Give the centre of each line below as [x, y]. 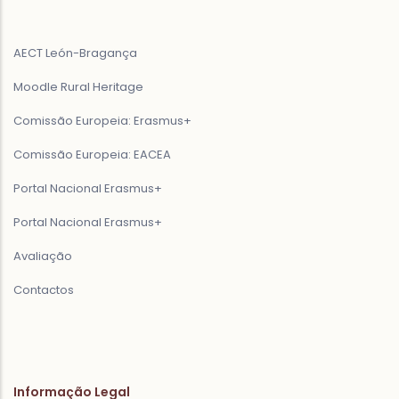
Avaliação [43, 256]
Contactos [44, 289]
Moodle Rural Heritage [78, 86]
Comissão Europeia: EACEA [92, 154]
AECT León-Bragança [75, 53]
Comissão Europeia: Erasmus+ [102, 120]
